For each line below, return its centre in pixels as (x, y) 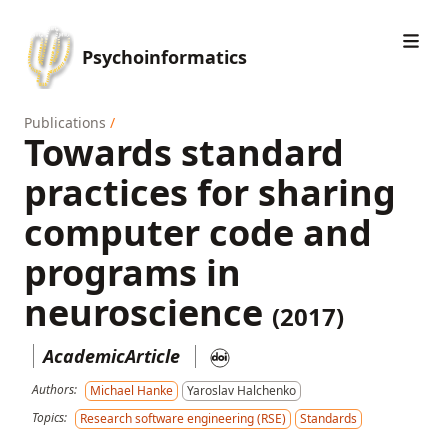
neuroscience (148, 312)
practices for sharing (210, 192)
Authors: (54, 389)
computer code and (198, 232)
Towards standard (184, 152)
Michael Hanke (131, 390)
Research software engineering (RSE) (183, 418)
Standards (328, 418)
